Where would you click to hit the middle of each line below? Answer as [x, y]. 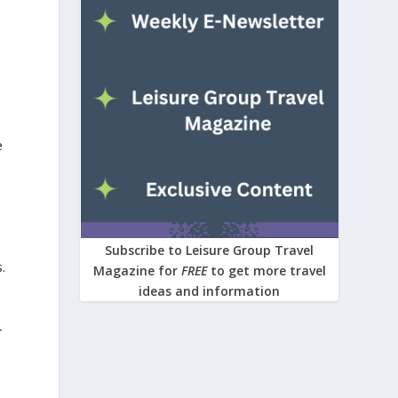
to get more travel [268, 271]
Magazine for [137, 271]
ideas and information [210, 291]
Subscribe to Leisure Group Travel [210, 251]
